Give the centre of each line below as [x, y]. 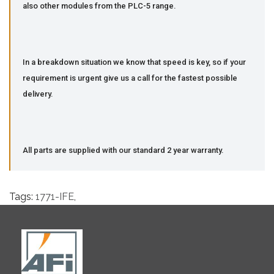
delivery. [38, 94]
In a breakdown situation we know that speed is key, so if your [134, 62]
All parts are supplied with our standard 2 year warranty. [123, 150]
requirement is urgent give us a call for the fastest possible [130, 78]
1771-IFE [55, 196]
